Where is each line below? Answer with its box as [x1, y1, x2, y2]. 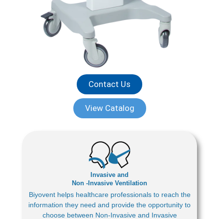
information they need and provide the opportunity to [28, 201, 191, 209]
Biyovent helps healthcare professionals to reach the [28, 191, 191, 199]
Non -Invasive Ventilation [72, 179, 147, 187]
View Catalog [85, 103, 134, 113]
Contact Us [88, 79, 131, 89]
